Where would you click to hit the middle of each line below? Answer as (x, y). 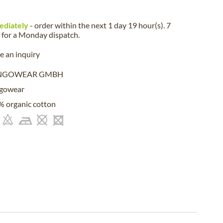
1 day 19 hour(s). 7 (139, 25)
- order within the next (68, 25)
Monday (33, 35)
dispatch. (63, 35)
